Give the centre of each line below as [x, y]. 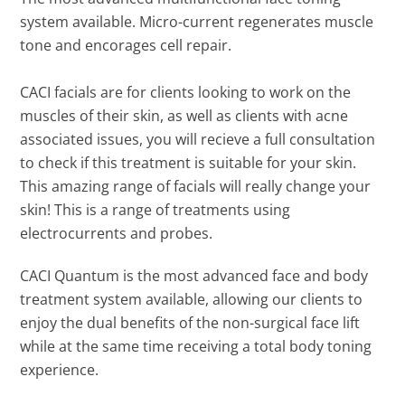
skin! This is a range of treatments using [155, 209]
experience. [60, 369]
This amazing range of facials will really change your [196, 186]
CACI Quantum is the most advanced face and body [194, 275]
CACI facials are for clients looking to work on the [186, 92]
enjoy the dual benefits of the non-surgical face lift [190, 322]
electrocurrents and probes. [117, 233]
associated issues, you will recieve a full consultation [198, 139]
